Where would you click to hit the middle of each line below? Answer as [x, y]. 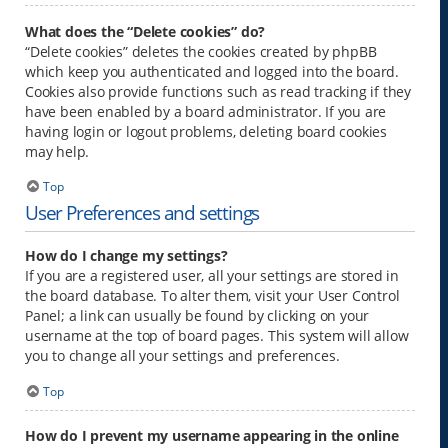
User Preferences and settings [142, 213]
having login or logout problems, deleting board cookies [206, 131]
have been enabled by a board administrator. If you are [206, 111]
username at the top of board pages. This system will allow [217, 336]
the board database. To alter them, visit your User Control [212, 296]
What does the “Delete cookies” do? [145, 31]
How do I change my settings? [126, 256]
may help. [57, 151]
